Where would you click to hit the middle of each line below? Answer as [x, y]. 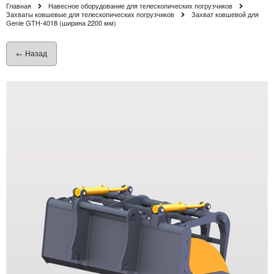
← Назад [31, 53]
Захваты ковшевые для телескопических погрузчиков [90, 14]
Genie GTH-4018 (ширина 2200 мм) [61, 22]
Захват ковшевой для [225, 14]
